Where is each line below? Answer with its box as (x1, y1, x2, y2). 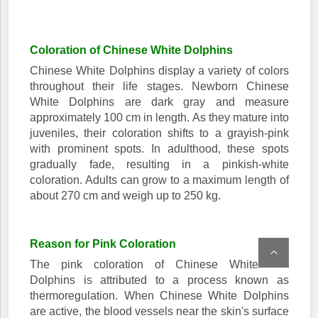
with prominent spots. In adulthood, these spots (30, 143, 289, 155)
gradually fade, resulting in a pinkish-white (30, 158, 289, 171)
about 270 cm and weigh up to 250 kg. (30, 190, 221, 202)
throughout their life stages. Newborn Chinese (30, 80, 289, 93)
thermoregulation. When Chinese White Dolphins (30, 290, 289, 302)
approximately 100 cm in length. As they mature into (30, 111, 289, 124)
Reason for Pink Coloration (30, 238, 177, 251)
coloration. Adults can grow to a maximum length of (30, 174, 289, 187)
